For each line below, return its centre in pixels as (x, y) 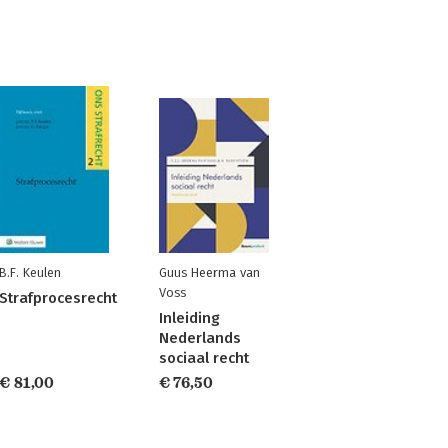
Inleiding (189, 318)
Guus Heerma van (209, 272)
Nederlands (199, 338)
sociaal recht (203, 358)
